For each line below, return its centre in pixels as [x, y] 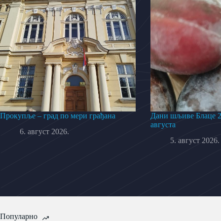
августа [163, 124]
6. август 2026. [44, 132]
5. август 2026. [195, 141]
